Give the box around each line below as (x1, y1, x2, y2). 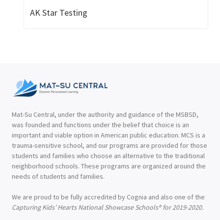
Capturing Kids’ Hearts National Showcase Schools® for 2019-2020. (12, 203, 203, 212)
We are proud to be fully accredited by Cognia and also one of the (12, 192, 205, 202)
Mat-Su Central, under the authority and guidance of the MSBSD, (12, 110, 198, 119)
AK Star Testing (30, 7, 87, 19)
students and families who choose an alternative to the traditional (12, 151, 205, 161)
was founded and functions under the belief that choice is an (12, 120, 189, 130)
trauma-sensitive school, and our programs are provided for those (12, 141, 207, 150)
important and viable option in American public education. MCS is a (12, 131, 205, 140)
